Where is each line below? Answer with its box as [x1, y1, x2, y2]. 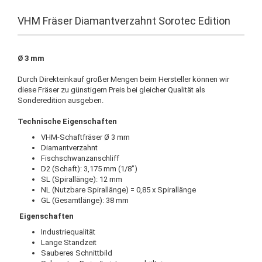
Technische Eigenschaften [18, 116, 117, 126]
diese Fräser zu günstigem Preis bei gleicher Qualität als [18, 85, 205, 94]
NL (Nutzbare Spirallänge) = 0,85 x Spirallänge [41, 185, 198, 194]
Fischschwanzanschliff [41, 153, 119, 163]
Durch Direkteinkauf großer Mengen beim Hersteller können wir [18, 74, 229, 84]
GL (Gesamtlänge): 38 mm [41, 195, 129, 205]
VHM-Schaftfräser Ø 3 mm [41, 132, 130, 142]
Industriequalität [41, 227, 95, 236]
